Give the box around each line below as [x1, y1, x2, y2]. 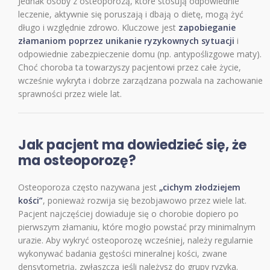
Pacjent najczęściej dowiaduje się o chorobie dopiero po [18, 207, 239, 219]
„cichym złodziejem [159, 181, 240, 193]
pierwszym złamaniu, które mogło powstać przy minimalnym [18, 221, 256, 233]
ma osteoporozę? [18, 151, 136, 170]
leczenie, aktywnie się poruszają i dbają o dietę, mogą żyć [18, 8, 243, 20]
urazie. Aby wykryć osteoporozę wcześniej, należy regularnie [18, 234, 253, 246]
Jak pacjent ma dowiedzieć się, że [18, 135, 246, 154]
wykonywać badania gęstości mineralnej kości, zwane [18, 247, 227, 259]
